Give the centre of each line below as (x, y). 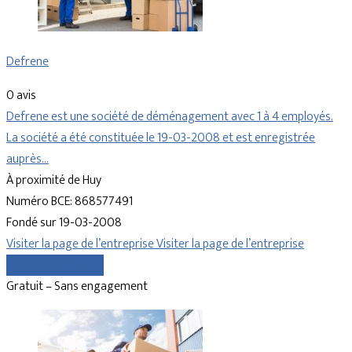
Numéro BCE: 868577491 (70, 202)
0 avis (21, 96)
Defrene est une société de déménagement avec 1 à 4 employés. (170, 117)
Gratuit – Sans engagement (77, 287)
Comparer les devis (55, 266)
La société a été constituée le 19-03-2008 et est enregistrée (161, 138)
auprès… (27, 159)
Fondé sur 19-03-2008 (64, 223)
